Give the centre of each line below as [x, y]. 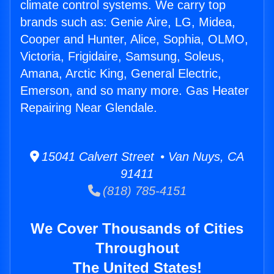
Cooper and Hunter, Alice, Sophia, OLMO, [134, 39]
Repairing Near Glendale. [89, 108]
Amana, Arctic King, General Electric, [121, 74]
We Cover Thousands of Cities [137, 229]
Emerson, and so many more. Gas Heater [135, 91]
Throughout [137, 248]
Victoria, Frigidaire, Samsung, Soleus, [122, 57]
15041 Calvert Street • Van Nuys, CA [142, 157]
